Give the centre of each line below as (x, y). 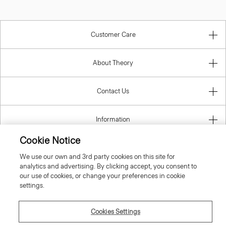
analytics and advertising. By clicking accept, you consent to (108, 166)
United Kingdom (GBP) (105, 165)
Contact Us (113, 91)
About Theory (113, 63)
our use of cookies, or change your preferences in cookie (102, 176)
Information (113, 119)
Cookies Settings (116, 212)
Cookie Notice (50, 140)
